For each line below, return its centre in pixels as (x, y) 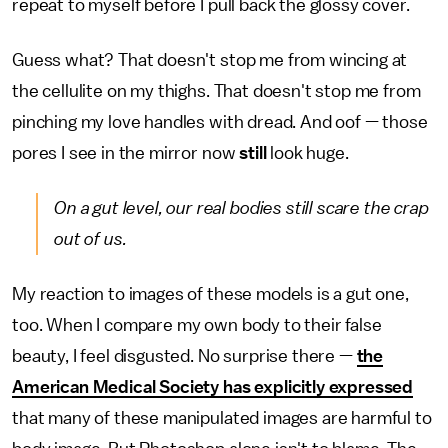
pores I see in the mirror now (126, 153)
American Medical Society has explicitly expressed (213, 387)
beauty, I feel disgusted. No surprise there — (184, 356)
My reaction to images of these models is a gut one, (210, 294)
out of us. (92, 239)
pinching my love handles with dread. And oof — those (220, 122)
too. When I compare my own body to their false (197, 325)
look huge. (309, 153)
